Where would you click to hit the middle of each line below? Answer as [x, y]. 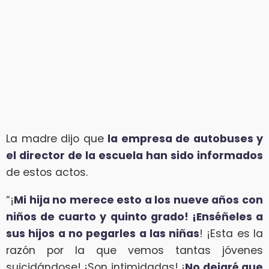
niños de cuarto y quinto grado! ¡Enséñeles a [134, 216]
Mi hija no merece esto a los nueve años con [138, 200]
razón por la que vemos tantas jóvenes [134, 250]
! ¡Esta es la [231, 233]
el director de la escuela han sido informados [134, 156]
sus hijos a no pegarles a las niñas [103, 233]
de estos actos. [47, 173]
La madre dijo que [57, 139]
